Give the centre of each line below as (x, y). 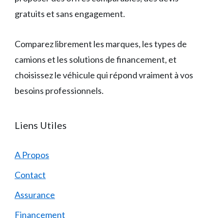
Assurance (35, 194)
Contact (30, 174)
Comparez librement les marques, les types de (101, 44)
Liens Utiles (41, 125)
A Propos (32, 154)
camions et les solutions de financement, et (96, 59)
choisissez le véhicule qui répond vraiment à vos (104, 75)
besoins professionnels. (59, 90)
